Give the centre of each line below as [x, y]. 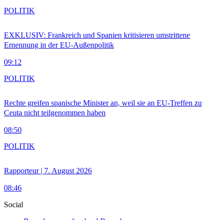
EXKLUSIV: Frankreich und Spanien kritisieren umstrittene [97, 35]
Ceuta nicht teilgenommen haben [55, 113]
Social [14, 205]
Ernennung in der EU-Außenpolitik [59, 45]
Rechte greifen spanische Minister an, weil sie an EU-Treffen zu [103, 103]
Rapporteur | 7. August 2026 [48, 171]
